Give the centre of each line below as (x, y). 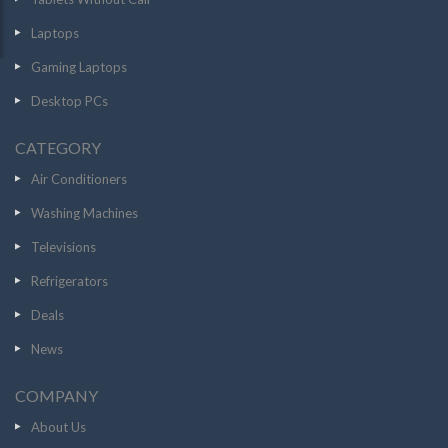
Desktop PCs (69, 101)
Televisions (63, 247)
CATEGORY (58, 147)
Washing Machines (84, 213)
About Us (58, 427)
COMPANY (56, 395)
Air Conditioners (79, 179)
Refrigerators (69, 281)
